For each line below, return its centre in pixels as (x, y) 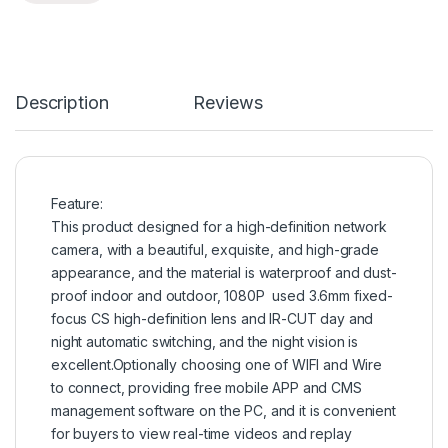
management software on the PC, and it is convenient (223, 411)
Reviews (228, 103)
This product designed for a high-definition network (219, 227)
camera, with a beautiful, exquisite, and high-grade (215, 250)
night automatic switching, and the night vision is (204, 342)
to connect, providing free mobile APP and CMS (206, 388)
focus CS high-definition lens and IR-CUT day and (212, 319)
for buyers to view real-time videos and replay (201, 434)
